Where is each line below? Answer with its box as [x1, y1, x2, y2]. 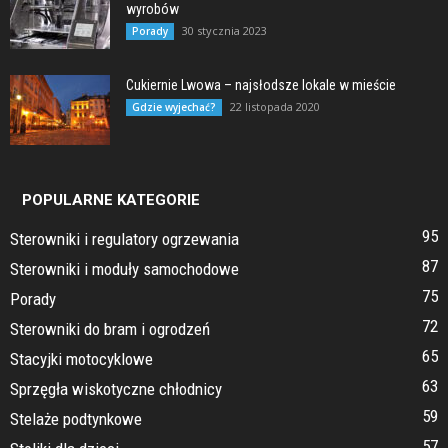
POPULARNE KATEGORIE [22, 190, 200, 209]
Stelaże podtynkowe [10, 408, 142, 429]
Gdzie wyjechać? [132, 99, 216, 114]
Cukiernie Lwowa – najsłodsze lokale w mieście [126, 76, 396, 93]
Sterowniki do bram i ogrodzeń [10, 318, 210, 339]
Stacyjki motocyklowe [10, 348, 153, 369]
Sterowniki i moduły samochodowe [10, 258, 239, 279]
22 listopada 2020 [230, 98, 320, 114]
